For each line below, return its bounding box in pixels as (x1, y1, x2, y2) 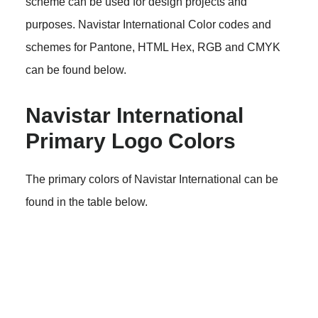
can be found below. (25, 63, 126, 76)
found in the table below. (25, 195, 148, 208)
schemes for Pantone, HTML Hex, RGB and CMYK (25, 40, 280, 53)
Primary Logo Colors (25, 128, 236, 153)
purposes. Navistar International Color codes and (25, 18, 271, 31)
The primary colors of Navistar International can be (25, 172, 278, 185)
